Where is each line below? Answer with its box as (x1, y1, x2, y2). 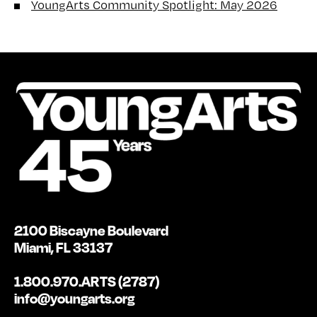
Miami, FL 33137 (14, 238, 113, 257)
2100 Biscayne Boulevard (14, 221, 168, 240)
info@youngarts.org (14, 289, 134, 308)
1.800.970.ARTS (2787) (14, 272, 159, 291)
